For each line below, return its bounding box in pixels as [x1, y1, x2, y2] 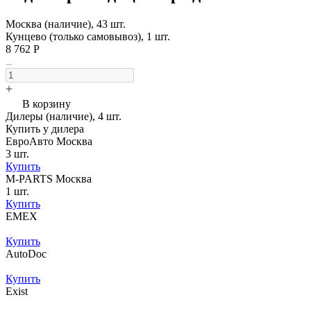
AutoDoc [6, 247, 47, 260]
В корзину [22, 97, 71, 110]
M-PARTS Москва [6, 172, 92, 185]
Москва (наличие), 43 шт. [6, 17, 126, 30]
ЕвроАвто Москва [6, 135, 92, 147]
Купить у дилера [6, 122, 84, 135]
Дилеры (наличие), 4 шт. [6, 110, 121, 122]
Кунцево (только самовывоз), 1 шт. [6, 30, 170, 42]
